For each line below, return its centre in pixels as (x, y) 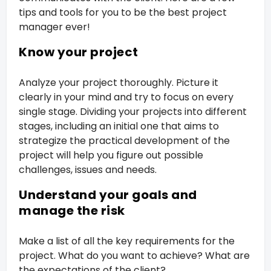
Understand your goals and (108, 194)
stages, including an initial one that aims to (119, 126)
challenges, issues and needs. (88, 169)
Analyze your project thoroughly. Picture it (119, 82)
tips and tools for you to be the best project (123, 12)
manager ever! (55, 27)
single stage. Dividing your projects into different (133, 111)
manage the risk (72, 210)
